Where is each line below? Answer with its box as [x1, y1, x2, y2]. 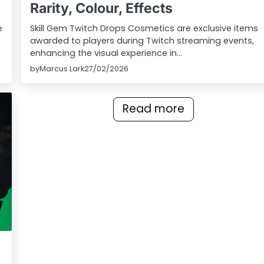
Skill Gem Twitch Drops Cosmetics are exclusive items [30, 22, 259, 34]
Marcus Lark [39, 63, 85, 74]
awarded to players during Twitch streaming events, [30, 34, 255, 47]
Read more [123, 101, 185, 117]
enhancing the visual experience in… [30, 47, 183, 59]
